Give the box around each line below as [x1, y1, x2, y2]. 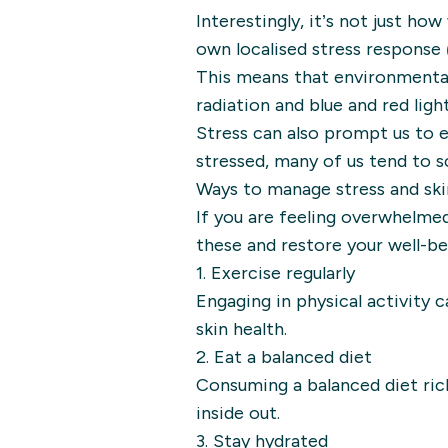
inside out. [196, 403, 280, 423]
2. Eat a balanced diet [196, 347, 372, 367]
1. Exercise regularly [196, 263, 355, 283]
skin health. [196, 319, 287, 339]
